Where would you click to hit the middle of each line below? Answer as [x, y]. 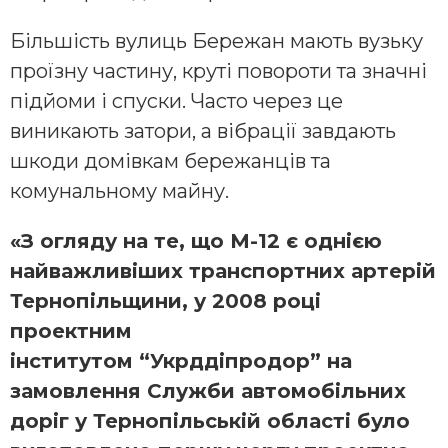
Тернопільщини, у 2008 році [165, 301]
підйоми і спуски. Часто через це [176, 101]
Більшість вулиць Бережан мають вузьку [216, 41]
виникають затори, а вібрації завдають [203, 131]
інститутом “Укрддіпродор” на [181, 361]
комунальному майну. [119, 191]
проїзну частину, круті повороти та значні [218, 71]
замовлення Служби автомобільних [208, 391]
